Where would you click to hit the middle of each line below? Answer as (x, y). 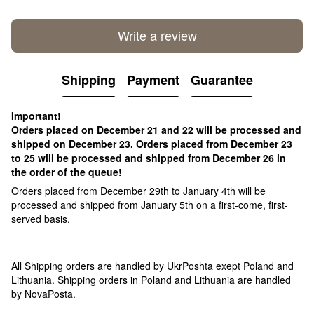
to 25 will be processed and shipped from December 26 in (149, 157)
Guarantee (221, 80)
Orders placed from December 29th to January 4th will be (138, 190)
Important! (36, 115)
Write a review (157, 35)
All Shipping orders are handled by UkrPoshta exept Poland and (152, 265)
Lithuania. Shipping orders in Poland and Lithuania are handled (151, 279)
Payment (153, 80)
